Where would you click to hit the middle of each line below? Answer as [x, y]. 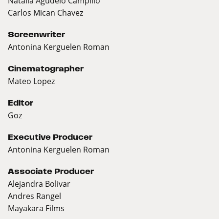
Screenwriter [36, 35]
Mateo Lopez [31, 81]
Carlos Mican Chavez [45, 13]
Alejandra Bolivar [39, 184]
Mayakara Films [36, 208]
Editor [21, 103]
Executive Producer [50, 137]
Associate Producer [51, 172]
